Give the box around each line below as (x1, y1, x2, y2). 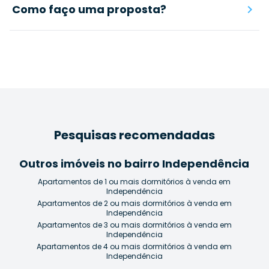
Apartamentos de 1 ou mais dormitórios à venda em (38, 176, 231, 187)
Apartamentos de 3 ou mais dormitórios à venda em (37, 219, 232, 230)
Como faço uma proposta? (12, 1, 166, 17)
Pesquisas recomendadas (54, 126, 215, 144)
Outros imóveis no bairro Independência (19, 156, 250, 171)
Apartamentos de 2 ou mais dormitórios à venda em (37, 198, 232, 208)
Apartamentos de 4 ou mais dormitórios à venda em (37, 241, 232, 252)
